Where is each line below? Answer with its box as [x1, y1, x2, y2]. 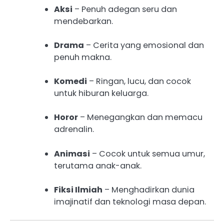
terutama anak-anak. [54, 159, 141, 171]
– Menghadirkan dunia [102, 183, 194, 195]
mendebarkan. [54, 15, 113, 27]
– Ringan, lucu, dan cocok [87, 75, 191, 87]
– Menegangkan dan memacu [78, 111, 202, 123]
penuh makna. [54, 51, 111, 63]
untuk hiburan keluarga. [54, 87, 148, 99]
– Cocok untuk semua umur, [90, 147, 205, 159]
